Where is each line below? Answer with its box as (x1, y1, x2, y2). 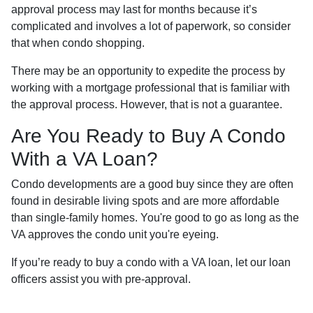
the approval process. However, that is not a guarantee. (11, 98, 285, 110)
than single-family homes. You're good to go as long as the (11, 211, 299, 224)
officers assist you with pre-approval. (11, 272, 191, 285)
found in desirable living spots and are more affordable (11, 194, 279, 207)
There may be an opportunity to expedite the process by (11, 64, 285, 77)
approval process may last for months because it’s (11, 3, 257, 15)
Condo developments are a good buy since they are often (11, 177, 293, 190)
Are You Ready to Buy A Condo (11, 124, 286, 147)
